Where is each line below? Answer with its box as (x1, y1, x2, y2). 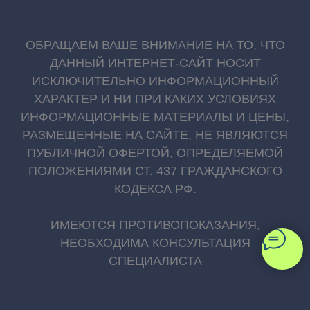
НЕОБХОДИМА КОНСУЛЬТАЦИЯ (60, 236, 250, 250)
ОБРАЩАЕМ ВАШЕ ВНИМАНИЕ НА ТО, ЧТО (25, 38, 285, 53)
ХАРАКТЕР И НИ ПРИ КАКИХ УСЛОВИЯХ (34, 92, 276, 107)
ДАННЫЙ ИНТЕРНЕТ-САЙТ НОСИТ (49, 56, 261, 71)
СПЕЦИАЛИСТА (108, 254, 202, 268)
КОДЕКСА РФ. (113, 182, 197, 197)
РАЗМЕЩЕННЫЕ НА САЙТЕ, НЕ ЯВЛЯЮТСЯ (22, 128, 288, 143)
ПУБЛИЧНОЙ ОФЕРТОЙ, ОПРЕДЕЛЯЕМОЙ (27, 146, 283, 161)
